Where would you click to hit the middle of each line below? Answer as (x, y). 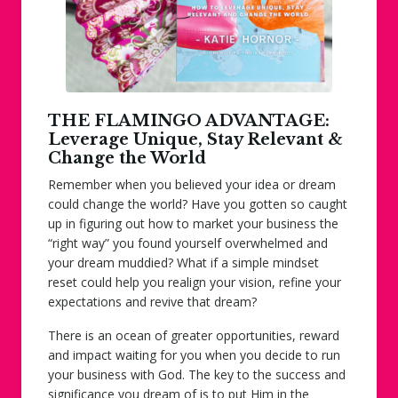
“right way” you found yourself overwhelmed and (188, 243)
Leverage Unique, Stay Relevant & (195, 139)
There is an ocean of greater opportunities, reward (194, 335)
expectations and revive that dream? (152, 301)
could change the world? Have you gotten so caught (198, 203)
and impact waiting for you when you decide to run (194, 354)
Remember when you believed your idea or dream (192, 184)
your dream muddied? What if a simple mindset (183, 262)
